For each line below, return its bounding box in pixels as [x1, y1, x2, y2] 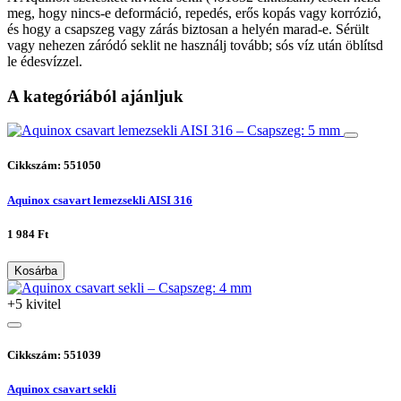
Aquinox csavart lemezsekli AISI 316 [7, 192, 192, 207]
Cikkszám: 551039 [7, 348, 101, 363]
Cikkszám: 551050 [7, 158, 101, 173]
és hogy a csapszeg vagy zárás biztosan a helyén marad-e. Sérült [7, 21, 369, 37]
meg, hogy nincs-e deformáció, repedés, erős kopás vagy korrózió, [7, 4, 381, 21]
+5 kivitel [7, 296, 61, 311]
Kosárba [14, 264, 57, 277]
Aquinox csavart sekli [7, 382, 116, 397]
